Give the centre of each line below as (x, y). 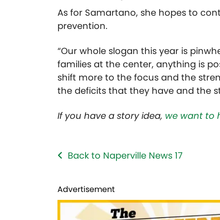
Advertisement (86, 190)
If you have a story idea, (111, 116)
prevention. (84, 26)
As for (71, 13)
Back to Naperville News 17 (125, 156)
